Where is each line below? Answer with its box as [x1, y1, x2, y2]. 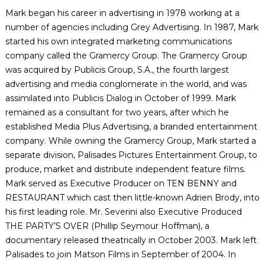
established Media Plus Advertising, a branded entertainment [5, 121, 257, 132]
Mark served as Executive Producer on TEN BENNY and [5, 178, 237, 189]
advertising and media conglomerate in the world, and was [5, 79, 247, 89]
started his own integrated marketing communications [5, 36, 232, 47]
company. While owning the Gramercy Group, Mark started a [5, 135, 256, 146]
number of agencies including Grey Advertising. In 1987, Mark [5, 22, 258, 33]
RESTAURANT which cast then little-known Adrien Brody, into [5, 192, 260, 203]
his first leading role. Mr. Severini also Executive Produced [5, 206, 242, 217]
